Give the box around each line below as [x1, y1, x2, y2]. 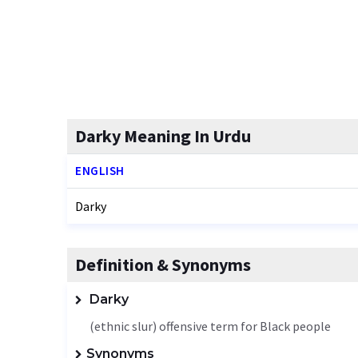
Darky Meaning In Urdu [75, 125, 251, 147]
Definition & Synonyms [75, 253, 251, 276]
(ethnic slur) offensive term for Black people [89, 318, 331, 334]
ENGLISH [75, 163, 125, 178]
